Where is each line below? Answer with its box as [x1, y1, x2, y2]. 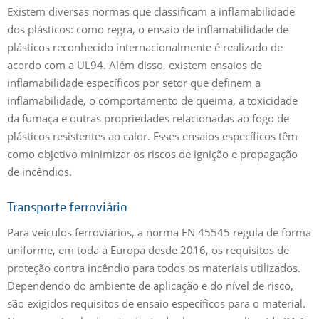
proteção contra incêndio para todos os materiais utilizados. [7, 260, 300, 275]
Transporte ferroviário [7, 202, 127, 216]
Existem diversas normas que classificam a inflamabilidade [7, 4, 295, 19]
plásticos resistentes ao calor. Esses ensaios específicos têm [7, 128, 298, 143]
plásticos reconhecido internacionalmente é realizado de [7, 39, 283, 54]
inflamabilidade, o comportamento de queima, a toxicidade [7, 93, 298, 108]
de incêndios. [7, 164, 72, 179]
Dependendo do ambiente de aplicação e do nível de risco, [7, 278, 293, 293]
